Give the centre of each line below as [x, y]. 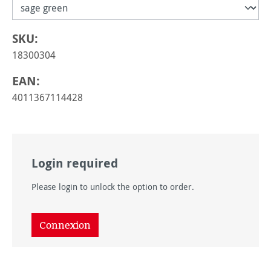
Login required [75, 163]
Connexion [65, 225]
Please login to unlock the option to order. [113, 187]
